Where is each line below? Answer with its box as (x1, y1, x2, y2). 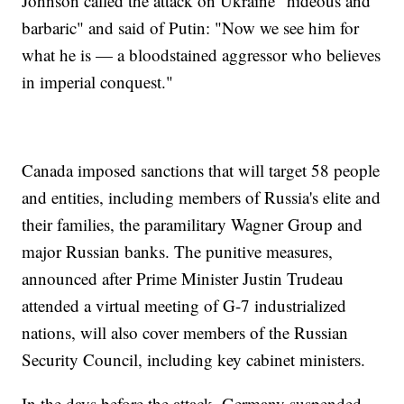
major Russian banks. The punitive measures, (22, 239, 334, 262)
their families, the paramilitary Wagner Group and (22, 212, 363, 235)
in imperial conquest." (22, 69, 174, 93)
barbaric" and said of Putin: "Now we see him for (22, 15, 360, 39)
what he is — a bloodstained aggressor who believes (22, 42, 381, 66)
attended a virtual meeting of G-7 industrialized (22, 293, 347, 317)
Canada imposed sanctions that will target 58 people (22, 158, 381, 181)
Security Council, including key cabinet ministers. (22, 347, 366, 371)
